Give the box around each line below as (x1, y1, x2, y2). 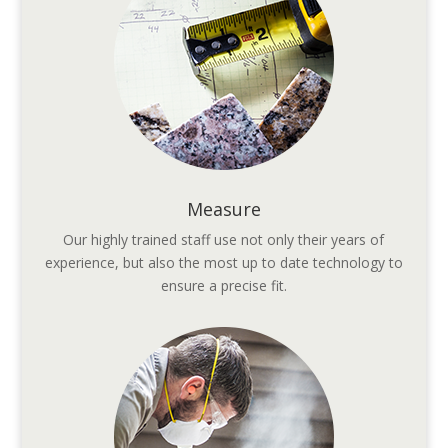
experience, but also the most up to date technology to (44, 253, 403, 273)
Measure (186, 197, 261, 222)
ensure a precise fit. (160, 276, 287, 296)
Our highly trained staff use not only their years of (63, 230, 385, 250)
